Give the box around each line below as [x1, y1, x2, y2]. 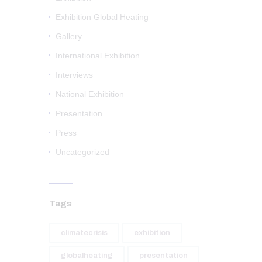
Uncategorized [56, 147, 110, 157]
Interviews [56, 70, 94, 80]
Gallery [56, 31, 82, 41]
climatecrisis [61, 228, 108, 237]
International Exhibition [56, 50, 140, 60]
